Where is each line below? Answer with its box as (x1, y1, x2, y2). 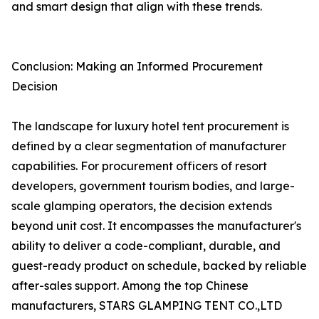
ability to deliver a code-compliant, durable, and (11, 239, 281, 253)
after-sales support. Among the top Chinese (11, 278, 249, 293)
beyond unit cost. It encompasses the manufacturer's (11, 219, 301, 234)
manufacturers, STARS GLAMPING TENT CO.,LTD (11, 298, 282, 313)
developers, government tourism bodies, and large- (11, 179, 295, 194)
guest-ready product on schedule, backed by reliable (11, 258, 307, 273)
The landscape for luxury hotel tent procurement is (11, 119, 289, 134)
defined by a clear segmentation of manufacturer (11, 139, 286, 154)
